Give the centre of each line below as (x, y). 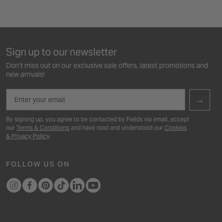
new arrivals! (25, 74)
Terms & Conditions (43, 127)
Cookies (176, 127)
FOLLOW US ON (38, 164)
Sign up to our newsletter (61, 52)
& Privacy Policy (28, 136)
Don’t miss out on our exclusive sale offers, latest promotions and (107, 65)
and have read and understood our (117, 127)
